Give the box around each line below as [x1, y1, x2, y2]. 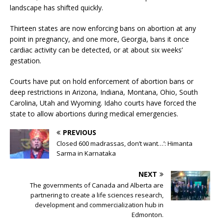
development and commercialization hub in [35, 200, 164, 209]
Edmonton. [132, 210, 164, 219]
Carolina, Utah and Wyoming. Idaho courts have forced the [10, 98, 196, 108]
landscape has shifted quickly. [10, 2, 103, 12]
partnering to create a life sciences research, [30, 190, 164, 199]
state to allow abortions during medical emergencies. [10, 109, 178, 118]
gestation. [10, 55, 41, 65]
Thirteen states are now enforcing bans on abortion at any [10, 23, 196, 33]
